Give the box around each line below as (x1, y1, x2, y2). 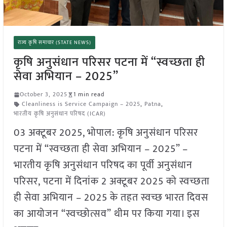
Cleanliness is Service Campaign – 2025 (21, 99, 140, 109)
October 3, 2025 (19, 89, 67, 100)
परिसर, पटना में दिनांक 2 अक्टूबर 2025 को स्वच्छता (13, 173, 210, 191)
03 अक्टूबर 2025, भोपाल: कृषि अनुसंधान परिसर (13, 124, 198, 142)
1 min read (73, 89, 104, 100)
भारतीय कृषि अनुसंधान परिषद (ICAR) (13, 108, 106, 119)
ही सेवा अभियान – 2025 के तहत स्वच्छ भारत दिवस (13, 189, 208, 207)
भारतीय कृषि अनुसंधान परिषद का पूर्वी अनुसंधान (13, 157, 193, 174)
